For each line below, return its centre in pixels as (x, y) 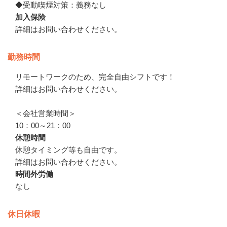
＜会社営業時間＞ (46, 113)
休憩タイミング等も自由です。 (68, 149)
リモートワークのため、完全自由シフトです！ (95, 77)
